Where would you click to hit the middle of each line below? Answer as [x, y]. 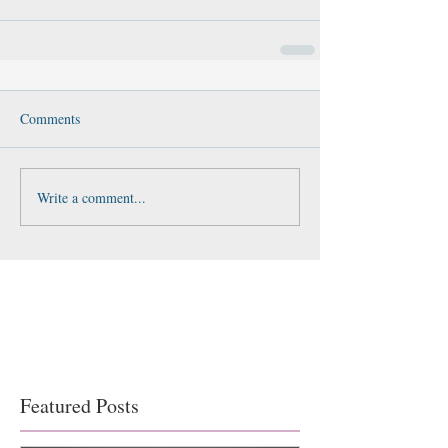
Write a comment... [91, 197]
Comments [50, 118]
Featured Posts [79, 405]
